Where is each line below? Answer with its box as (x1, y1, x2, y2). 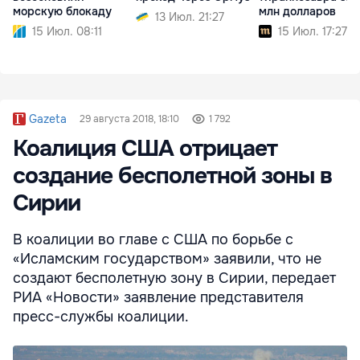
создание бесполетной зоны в (13, 162, 332, 191)
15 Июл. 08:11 (32, 24, 102, 39)
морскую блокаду (13, 4, 112, 19)
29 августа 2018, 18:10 (80, 112, 179, 126)
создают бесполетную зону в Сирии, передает (13, 269, 336, 288)
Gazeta (29, 112, 67, 127)
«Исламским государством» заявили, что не (13, 250, 321, 268)
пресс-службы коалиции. (13, 308, 189, 326)
